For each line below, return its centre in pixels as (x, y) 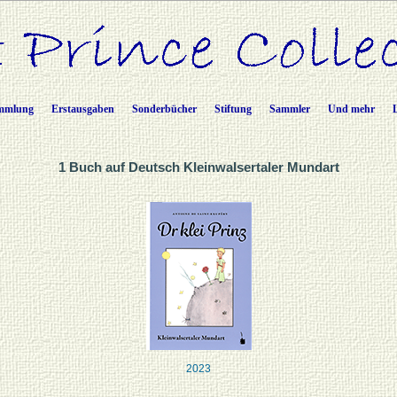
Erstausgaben (83, 109)
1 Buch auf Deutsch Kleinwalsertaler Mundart (198, 167)
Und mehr (351, 109)
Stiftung (233, 109)
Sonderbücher (164, 109)
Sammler (290, 109)
